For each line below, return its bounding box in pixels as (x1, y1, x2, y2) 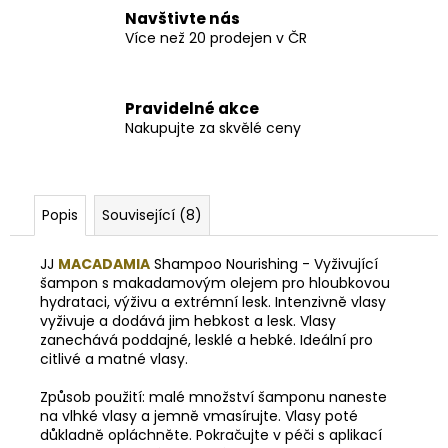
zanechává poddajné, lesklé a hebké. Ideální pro (40, 329, 373, 350)
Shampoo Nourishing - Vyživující (150, 253, 378, 274)
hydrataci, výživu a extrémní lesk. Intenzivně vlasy (40, 291, 386, 312)
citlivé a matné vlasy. (40, 348, 188, 369)
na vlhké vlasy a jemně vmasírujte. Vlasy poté (40, 405, 358, 426)
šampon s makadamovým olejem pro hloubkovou (40, 272, 390, 293)
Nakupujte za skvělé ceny (125, 118, 301, 139)
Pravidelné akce (125, 98, 259, 120)
